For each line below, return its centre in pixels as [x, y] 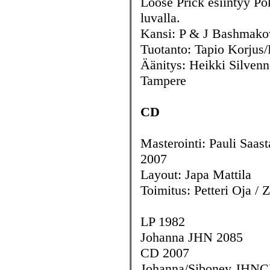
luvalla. [160, 18]
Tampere [163, 80]
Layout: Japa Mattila [196, 174]
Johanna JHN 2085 [192, 237]
